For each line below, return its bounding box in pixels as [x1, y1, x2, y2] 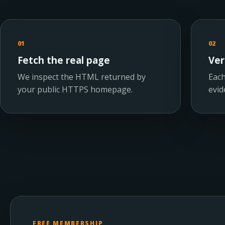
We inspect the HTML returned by [18, 71, 146, 82]
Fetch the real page [18, 54, 110, 66]
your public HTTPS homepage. [18, 84, 133, 95]
